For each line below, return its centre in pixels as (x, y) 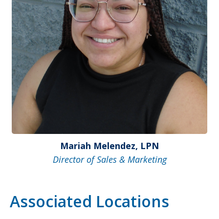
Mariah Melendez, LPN (109, 145)
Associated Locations (89, 201)
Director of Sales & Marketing (109, 159)
